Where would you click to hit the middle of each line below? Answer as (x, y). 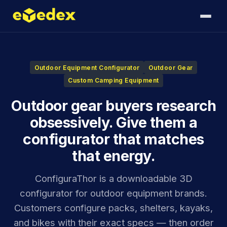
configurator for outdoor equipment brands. (113, 193)
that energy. (113, 156)
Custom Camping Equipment (113, 81)
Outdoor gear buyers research (113, 105)
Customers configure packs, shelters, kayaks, (113, 208)
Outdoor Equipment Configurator (87, 67)
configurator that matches (113, 139)
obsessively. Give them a (113, 122)
